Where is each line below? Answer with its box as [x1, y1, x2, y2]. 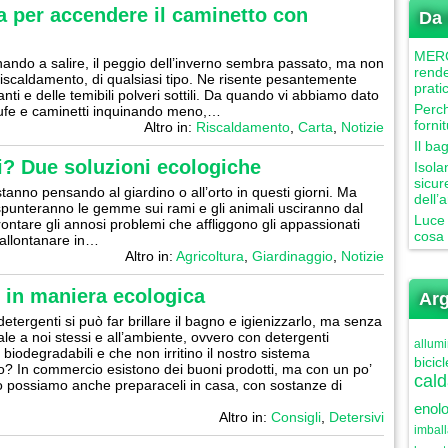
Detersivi [329, 409, 384, 425]
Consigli [271, 409, 321, 425]
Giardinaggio [252, 248, 333, 264]
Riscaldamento [196, 119, 290, 135]
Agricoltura [176, 248, 244, 264]
